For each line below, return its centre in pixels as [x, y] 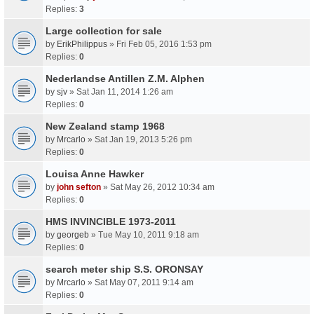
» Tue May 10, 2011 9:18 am [144, 235]
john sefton [79, 187]
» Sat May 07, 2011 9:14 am [139, 282]
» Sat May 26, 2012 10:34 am [158, 187]
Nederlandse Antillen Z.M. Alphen [125, 78]
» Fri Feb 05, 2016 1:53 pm [159, 44]
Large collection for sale [104, 31]
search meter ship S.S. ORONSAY [124, 269]
